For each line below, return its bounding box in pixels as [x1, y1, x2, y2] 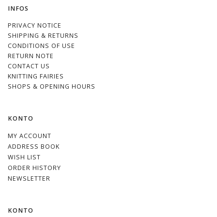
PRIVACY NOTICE [8, 21, 62, 30]
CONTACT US [8, 62, 50, 70]
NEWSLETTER [8, 174, 50, 183]
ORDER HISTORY [8, 164, 61, 172]
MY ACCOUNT [8, 131, 51, 140]
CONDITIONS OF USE [8, 41, 75, 50]
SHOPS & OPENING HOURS [8, 82, 95, 91]
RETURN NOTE [8, 51, 54, 60]
